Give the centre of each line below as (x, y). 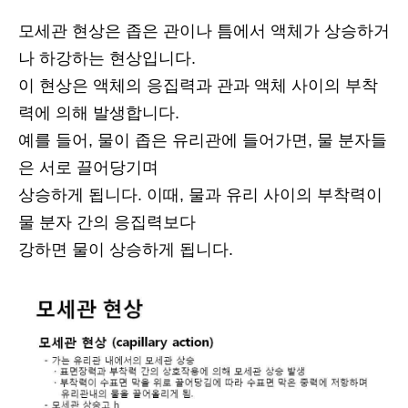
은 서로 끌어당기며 (88, 168)
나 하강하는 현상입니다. (107, 59)
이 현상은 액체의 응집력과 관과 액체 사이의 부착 (198, 86)
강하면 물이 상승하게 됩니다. (126, 250)
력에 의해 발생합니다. (99, 113)
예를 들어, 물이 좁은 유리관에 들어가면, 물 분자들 (203, 141)
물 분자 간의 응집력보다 (107, 223)
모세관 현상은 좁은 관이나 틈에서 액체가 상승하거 (204, 31)
